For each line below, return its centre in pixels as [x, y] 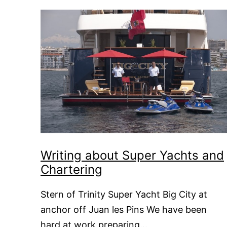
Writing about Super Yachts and [132, 155]
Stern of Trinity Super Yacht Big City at [124, 194]
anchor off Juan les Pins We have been [124, 209]
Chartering [71, 169]
